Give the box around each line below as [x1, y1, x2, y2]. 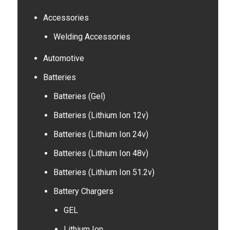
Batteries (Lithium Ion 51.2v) [53, 167, 155, 177]
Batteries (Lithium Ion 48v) [53, 148, 148, 158]
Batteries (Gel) [53, 91, 105, 101]
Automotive [43, 53, 84, 63]
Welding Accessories [53, 32, 130, 42]
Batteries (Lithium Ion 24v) [53, 129, 148, 139]
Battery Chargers [53, 186, 113, 196]
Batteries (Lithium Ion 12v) [53, 110, 148, 120]
